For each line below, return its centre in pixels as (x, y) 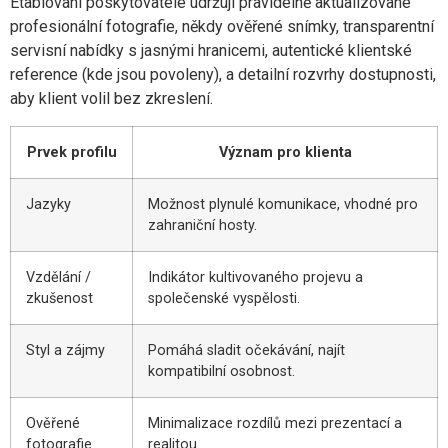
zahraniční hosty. (202, 225)
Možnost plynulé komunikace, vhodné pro (283, 204)
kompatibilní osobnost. (221, 371)
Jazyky (48, 204)
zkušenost (59, 298)
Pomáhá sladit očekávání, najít (246, 350)
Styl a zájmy (65, 350)
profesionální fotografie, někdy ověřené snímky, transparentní (222, 27)
